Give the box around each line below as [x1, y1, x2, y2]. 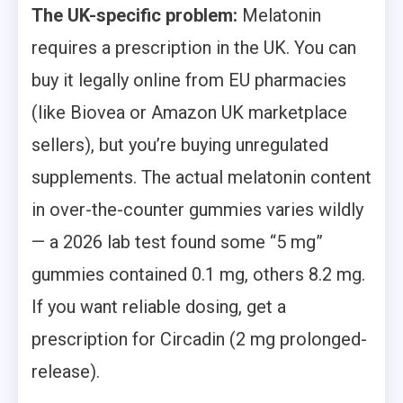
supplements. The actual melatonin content [31, 166, 372, 188]
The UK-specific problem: [31, 4, 237, 26]
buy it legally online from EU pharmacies [31, 68, 346, 91]
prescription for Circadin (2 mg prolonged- [31, 327, 367, 350]
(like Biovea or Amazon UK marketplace [31, 101, 347, 123]
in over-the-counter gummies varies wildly [31, 198, 363, 220]
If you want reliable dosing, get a [31, 295, 286, 318]
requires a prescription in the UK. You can [31, 36, 356, 58]
